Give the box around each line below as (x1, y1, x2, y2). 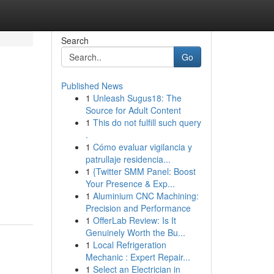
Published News (61, 80, 123, 92)
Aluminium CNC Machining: (92, 190, 199, 202)
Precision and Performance (85, 202, 191, 214)
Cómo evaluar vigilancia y (92, 141, 192, 153)
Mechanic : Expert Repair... (85, 251, 190, 263)
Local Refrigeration (92, 239, 166, 251)
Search (61, 34, 89, 46)
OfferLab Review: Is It (92, 214, 176, 226)
